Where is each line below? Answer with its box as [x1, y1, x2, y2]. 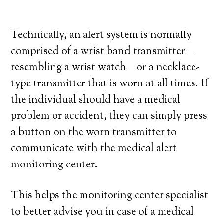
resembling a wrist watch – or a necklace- [11, 60, 200, 76]
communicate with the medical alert [11, 141, 177, 157]
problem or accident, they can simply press [11, 109, 208, 124]
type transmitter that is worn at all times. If [11, 76, 209, 92]
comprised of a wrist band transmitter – [11, 44, 193, 59]
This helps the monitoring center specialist [11, 188, 209, 204]
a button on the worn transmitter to [11, 125, 177, 140]
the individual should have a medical [11, 92, 181, 108]
